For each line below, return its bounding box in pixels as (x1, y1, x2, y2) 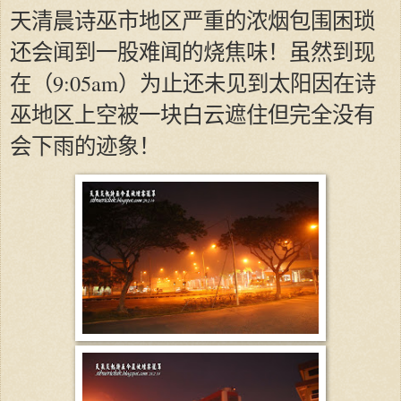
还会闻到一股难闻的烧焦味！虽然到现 (10, 37, 375, 67)
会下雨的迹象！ (10, 131, 160, 161)
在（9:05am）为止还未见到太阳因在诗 (10, 68, 376, 98)
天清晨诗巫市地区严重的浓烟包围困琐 (10, 5, 375, 36)
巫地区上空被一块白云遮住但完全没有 (10, 99, 375, 130)
